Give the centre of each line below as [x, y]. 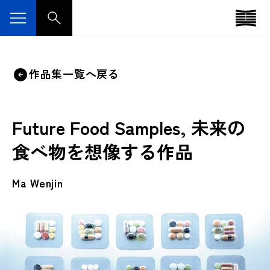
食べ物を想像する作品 [102, 151]
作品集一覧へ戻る [74, 74]
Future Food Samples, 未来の [129, 127]
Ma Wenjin [38, 183]
